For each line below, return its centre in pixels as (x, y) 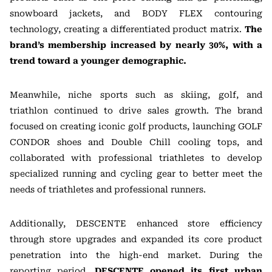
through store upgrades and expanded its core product (136, 240)
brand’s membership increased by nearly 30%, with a (136, 45)
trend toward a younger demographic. (98, 61)
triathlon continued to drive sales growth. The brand (136, 111)
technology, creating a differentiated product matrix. (127, 29)
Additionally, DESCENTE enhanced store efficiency (136, 224)
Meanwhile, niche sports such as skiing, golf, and (136, 95)
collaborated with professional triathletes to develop (136, 158)
